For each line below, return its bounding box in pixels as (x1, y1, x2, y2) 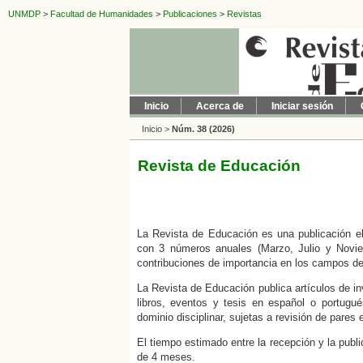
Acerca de (196, 100, 244, 112)
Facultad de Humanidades (50, 9, 153, 19)
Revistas (227, 9, 262, 19)
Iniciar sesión (271, 100, 333, 112)
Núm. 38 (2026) (172, 124, 235, 134)
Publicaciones (163, 9, 217, 19)
